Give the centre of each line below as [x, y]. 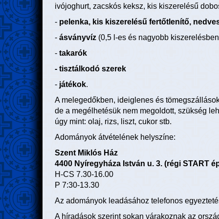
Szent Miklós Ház [86, 153]
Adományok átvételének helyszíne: [115, 137]
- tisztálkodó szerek [90, 69]
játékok [73, 85]
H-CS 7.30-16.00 [84, 175]
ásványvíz [78, 38]
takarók [73, 53]
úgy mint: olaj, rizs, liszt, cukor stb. [113, 122]
